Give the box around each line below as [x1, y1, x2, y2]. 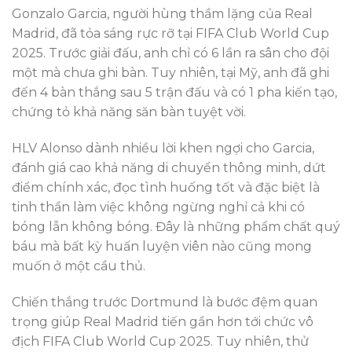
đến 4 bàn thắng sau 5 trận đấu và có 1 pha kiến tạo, [12, 85, 337, 101]
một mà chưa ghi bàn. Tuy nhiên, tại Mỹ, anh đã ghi [12, 65, 329, 81]
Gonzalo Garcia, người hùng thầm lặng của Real [12, 6, 313, 22]
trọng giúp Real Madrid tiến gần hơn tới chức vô [12, 313, 313, 329]
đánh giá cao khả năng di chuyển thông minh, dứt [12, 160, 326, 176]
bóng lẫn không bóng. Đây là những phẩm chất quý [12, 219, 340, 235]
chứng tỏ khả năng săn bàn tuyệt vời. [12, 104, 246, 120]
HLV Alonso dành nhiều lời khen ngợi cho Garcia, [12, 141, 314, 156]
